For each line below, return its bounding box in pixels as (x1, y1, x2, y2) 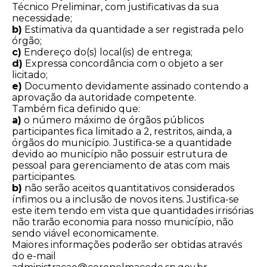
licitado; (12, 69, 48, 81)
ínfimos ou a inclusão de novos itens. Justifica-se (12, 194, 239, 206)
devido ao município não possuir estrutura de (12, 148, 228, 160)
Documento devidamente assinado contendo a (22, 80, 249, 92)
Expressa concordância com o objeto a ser (23, 58, 223, 70)
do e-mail (12, 250, 56, 262)
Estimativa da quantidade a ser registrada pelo (22, 24, 244, 36)
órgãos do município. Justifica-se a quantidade (12, 137, 232, 149)
